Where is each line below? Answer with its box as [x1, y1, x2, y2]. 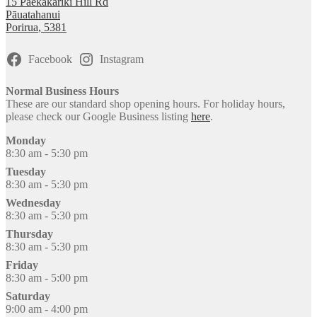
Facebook [28, 52, 72, 65]
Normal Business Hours [6, 84, 119, 97]
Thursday [6, 227, 53, 240]
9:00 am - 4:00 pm [6, 302, 88, 315]
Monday [6, 134, 46, 146]
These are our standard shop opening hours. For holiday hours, [6, 97, 285, 110]
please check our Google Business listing [6, 110, 191, 122]
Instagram [100, 52, 144, 65]
